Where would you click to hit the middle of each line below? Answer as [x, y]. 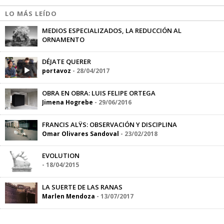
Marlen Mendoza [68, 196]
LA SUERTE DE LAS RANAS [82, 187]
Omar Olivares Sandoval [80, 133]
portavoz [56, 71]
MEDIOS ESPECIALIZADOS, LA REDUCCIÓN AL [112, 30]
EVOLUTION [61, 156]
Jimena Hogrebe [67, 102]
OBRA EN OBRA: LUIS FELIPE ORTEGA [99, 93]
